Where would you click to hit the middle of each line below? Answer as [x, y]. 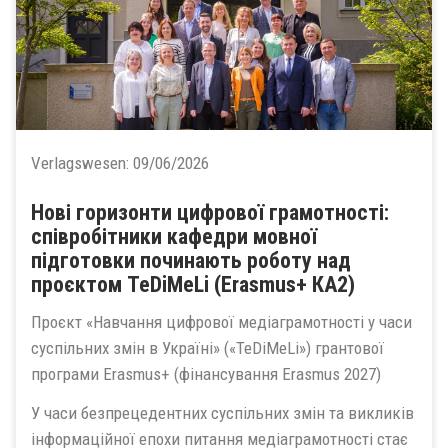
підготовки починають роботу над [191, 260]
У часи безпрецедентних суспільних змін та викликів [222, 412]
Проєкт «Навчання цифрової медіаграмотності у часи [221, 322]
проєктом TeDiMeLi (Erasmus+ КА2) [193, 284]
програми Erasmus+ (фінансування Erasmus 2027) [206, 374]
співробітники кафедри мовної [174, 236]
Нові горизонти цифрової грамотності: [210, 212]
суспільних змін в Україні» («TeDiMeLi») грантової [207, 348]
